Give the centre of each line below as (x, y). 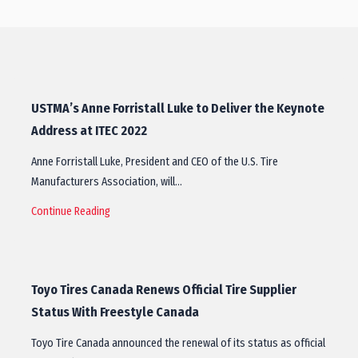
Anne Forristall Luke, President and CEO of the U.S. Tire (155, 162)
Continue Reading (71, 211)
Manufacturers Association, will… (107, 182)
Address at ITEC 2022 (89, 131)
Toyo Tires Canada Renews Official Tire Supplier (164, 290)
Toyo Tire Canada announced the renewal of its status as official (178, 343)
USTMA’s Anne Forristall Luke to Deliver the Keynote (178, 108)
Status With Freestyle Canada (115, 312)
